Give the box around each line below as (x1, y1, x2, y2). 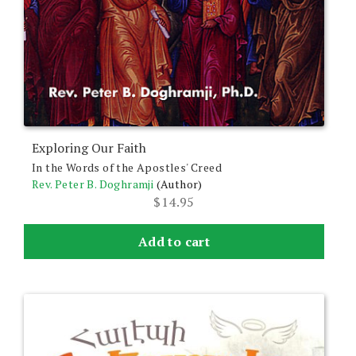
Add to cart (137, 233, 211, 251)
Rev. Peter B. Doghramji (32, 176, 154, 192)
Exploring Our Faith (32, 139, 146, 157)
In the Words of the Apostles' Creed (32, 160, 222, 176)
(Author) (156, 176, 203, 192)
